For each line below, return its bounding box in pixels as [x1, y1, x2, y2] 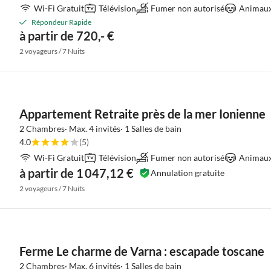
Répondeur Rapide [31, 18, 91, 27]
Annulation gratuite [151, 168, 224, 178]
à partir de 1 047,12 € [19, 166, 134, 180]
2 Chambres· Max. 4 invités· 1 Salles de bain [19, 123, 181, 134]
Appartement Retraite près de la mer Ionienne [19, 106, 266, 121]
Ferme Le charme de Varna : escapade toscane [19, 244, 264, 258]
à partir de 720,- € [19, 28, 114, 43]
